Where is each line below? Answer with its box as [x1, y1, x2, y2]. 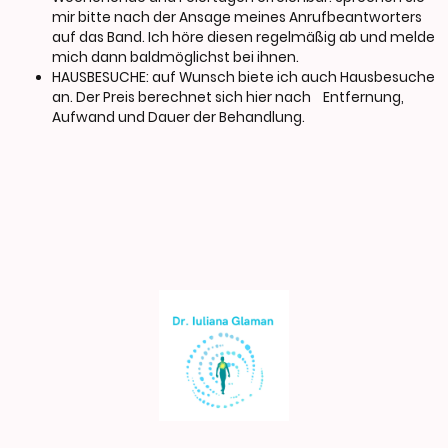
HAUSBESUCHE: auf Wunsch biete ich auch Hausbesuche [52, 68, 435, 88]
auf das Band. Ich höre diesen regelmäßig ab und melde [52, 28, 435, 48]
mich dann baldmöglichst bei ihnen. [52, 48, 299, 68]
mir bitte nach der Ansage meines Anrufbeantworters [52, 8, 422, 28]
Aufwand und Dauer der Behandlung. [52, 108, 308, 128]
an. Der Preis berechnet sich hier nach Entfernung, [52, 88, 404, 108]
